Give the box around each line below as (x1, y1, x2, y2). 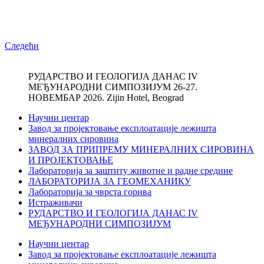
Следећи (5, 41, 39, 51)
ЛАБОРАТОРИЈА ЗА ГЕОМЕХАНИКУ (28, 176, 191, 187)
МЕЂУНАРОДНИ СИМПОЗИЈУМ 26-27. (28, 82, 197, 93)
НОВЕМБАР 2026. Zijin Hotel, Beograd (28, 93, 184, 103)
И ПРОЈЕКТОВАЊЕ (28, 155, 113, 166)
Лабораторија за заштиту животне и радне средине (28, 166, 233, 176)
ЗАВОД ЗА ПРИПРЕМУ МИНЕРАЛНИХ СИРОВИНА (28, 144, 254, 155)
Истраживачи (28, 197, 82, 208)
